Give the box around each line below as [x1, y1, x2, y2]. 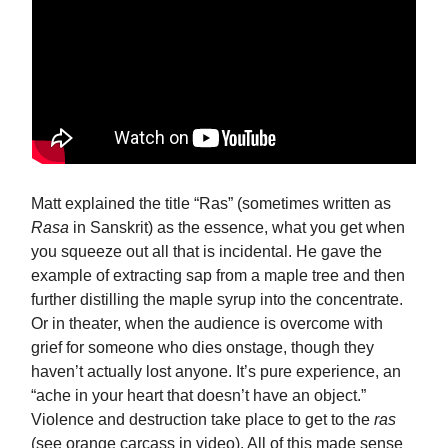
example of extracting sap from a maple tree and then [31, 267, 405, 284]
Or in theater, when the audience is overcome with [31, 315, 383, 332]
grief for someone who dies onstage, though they [31, 339, 374, 356]
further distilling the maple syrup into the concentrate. [31, 291, 403, 308]
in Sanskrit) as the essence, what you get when [69, 219, 405, 236]
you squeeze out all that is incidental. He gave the [31, 243, 382, 260]
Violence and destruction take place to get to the [31, 411, 374, 428]
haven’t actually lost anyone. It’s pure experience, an [31, 363, 401, 380]
